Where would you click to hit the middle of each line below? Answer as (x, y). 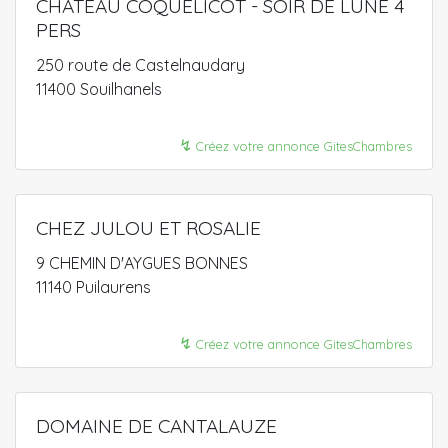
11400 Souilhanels (99, 88)
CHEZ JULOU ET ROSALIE (148, 227)
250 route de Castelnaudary (140, 64)
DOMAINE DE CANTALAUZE (156, 425)
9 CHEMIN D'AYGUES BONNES (142, 262)
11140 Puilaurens (93, 286)
